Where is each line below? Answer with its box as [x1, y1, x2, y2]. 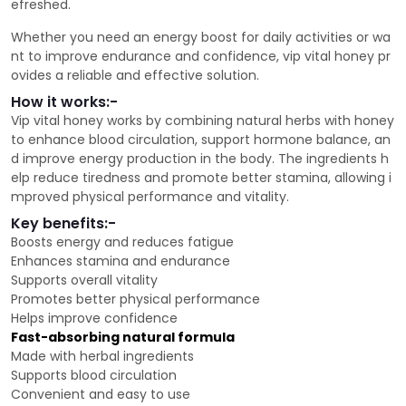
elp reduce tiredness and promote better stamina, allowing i [11, 169, 391, 188]
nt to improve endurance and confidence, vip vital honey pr [11, 47, 391, 66]
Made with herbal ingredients [11, 347, 194, 366]
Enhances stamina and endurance [11, 252, 230, 271]
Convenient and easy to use [11, 385, 190, 404]
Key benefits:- [11, 213, 116, 235]
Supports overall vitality [11, 271, 158, 290]
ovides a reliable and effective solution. [11, 66, 259, 85]
